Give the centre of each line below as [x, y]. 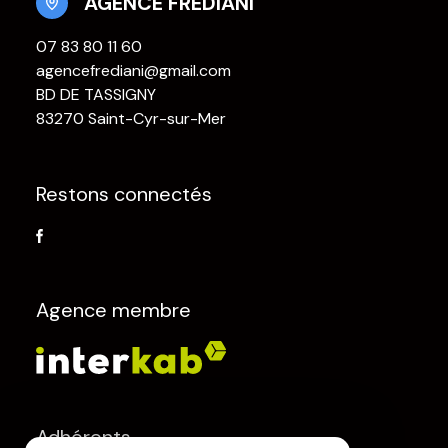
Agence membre [113, 309]
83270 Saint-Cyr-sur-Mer [131, 118]
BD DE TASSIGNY [96, 94]
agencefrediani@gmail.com [133, 70]
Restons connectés [124, 193]
